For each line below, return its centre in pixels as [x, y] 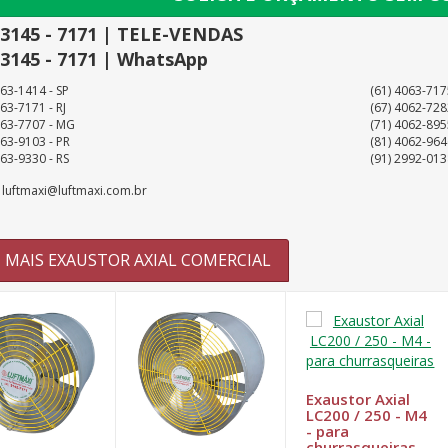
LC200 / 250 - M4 [366, 415]
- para [327, 431]
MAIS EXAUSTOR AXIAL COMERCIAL [137, 260]
